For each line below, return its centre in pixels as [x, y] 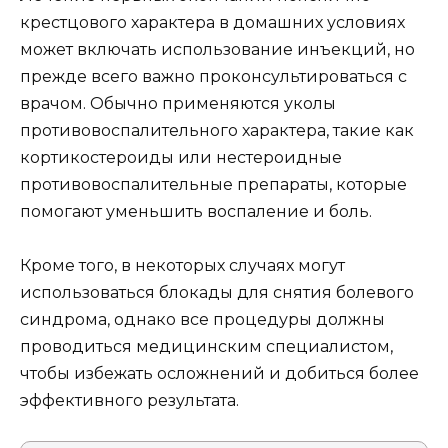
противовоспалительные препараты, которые [213, 184]
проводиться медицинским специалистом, [206, 347]
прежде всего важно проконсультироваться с [213, 76]
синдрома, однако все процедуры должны [202, 320]
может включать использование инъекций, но [217, 49]
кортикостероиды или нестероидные [181, 157]
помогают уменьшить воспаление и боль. [196, 211]
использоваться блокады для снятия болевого [217, 293]
